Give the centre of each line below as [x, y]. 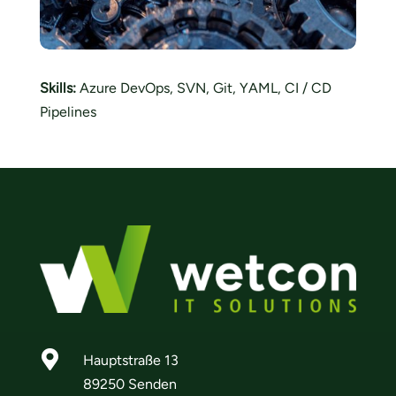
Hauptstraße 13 [130, 360]
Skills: [57, 88]
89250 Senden [129, 384]
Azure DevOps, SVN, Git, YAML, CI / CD [203, 88]
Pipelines [68, 112]
